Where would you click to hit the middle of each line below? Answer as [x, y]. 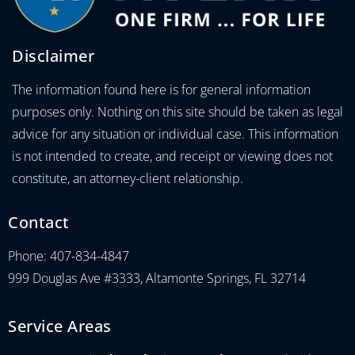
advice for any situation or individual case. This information [175, 134]
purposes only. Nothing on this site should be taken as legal [177, 111]
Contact [39, 222]
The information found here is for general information [161, 89]
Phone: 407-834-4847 [69, 256]
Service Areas [60, 326]
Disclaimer [53, 55]
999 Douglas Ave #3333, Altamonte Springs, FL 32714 [157, 278]
